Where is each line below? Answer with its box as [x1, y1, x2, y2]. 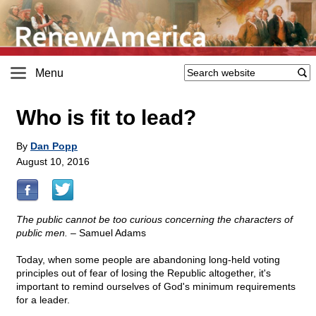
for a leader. [16, 294, 70, 306]
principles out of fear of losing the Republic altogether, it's [16, 267, 271, 279]
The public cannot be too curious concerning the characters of [16, 214, 293, 226]
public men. [16, 227, 68, 239]
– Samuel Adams [68, 227, 146, 239]
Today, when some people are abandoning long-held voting [16, 254, 280, 266]
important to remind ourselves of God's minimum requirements [16, 281, 296, 293]
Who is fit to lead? [16, 106, 196, 130]
